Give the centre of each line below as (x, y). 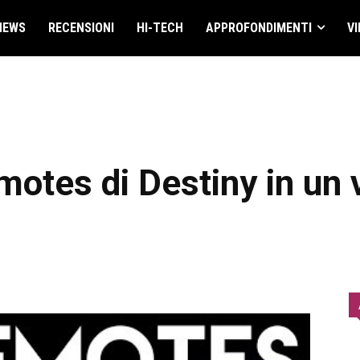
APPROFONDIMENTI (258, 28)
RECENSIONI (81, 28)
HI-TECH (160, 28)
